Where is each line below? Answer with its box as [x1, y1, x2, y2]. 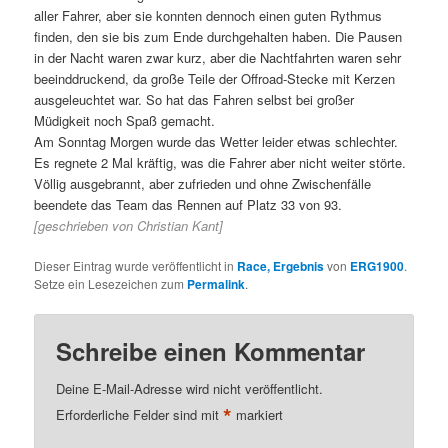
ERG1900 [350, 256, 405, 275]
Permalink [187, 274, 246, 293]
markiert [232, 405, 284, 424]
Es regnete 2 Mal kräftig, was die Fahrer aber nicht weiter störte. [34, 152, 407, 172]
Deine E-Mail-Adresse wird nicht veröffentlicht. [56, 379, 324, 399]
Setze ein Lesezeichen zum [34, 274, 188, 292]
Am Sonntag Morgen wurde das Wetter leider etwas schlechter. [34, 131, 399, 151]
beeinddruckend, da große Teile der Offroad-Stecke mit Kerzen [34, 68, 396, 88]
